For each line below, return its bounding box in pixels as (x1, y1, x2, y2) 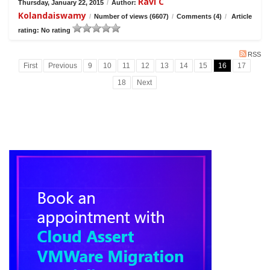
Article (230, 13, 252, 20)
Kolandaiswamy (18, 10, 86, 22)
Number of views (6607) (94, 13, 169, 20)
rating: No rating (18, 27, 72, 34)
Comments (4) (177, 13, 222, 20)
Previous (48, 61, 77, 71)
